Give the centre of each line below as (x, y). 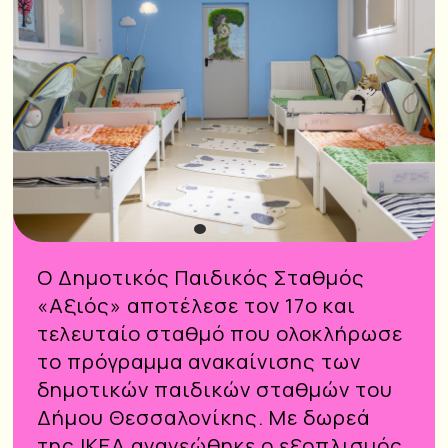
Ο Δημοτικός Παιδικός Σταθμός (200, 276)
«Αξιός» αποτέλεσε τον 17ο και (196, 304)
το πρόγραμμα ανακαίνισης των (198, 360)
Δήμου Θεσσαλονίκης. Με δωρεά (203, 416)
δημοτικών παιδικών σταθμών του (214, 388)
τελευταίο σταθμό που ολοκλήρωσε (219, 332)
